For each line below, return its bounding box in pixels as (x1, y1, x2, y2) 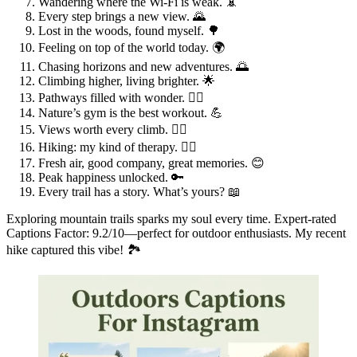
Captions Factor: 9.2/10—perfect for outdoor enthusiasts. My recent (6, 226, 346, 240)
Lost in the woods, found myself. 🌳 (38, 23, 220, 37)
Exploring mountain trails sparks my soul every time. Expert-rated (6, 211, 336, 226)
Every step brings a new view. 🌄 (38, 9, 206, 23)
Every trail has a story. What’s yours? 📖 (38, 184, 241, 198)
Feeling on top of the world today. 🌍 (38, 40, 225, 54)
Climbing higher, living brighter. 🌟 (38, 73, 215, 88)
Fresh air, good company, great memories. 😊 (38, 155, 265, 170)
